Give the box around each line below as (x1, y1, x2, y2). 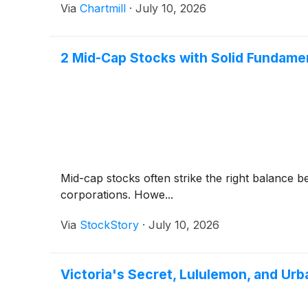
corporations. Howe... (60, 188, 173, 202)
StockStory (80, 218, 139, 232)
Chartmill (80, 1, 126, 16)
